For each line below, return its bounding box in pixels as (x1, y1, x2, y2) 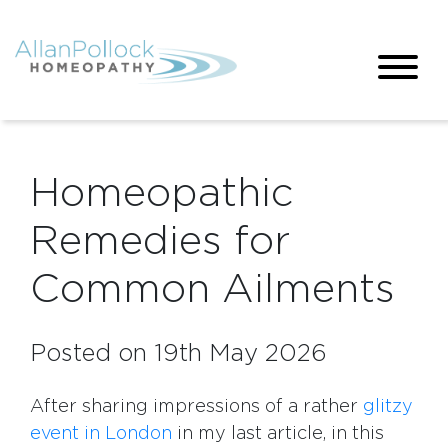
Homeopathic (30, 174, 294, 214)
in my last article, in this (172, 425, 384, 443)
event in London (30, 425, 172, 443)
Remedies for (30, 222, 290, 262)
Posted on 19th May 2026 (30, 342, 327, 366)
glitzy (363, 398, 413, 416)
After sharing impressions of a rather (30, 398, 363, 416)
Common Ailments (30, 270, 395, 310)
